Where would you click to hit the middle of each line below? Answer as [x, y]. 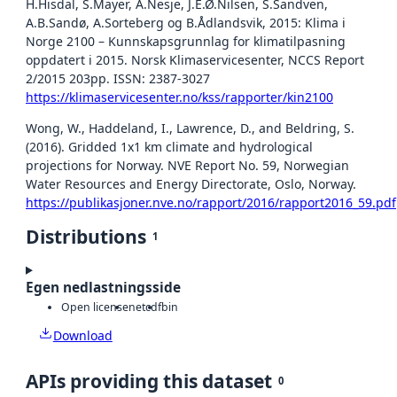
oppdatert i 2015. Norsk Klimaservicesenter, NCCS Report [195, 59]
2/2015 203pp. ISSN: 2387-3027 [118, 78]
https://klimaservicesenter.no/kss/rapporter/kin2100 [179, 97]
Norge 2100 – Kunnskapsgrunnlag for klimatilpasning [186, 41]
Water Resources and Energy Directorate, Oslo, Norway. [191, 183]
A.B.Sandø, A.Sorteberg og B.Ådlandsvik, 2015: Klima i [186, 22]
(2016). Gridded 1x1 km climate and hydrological [169, 146]
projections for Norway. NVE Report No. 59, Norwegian [187, 165]
